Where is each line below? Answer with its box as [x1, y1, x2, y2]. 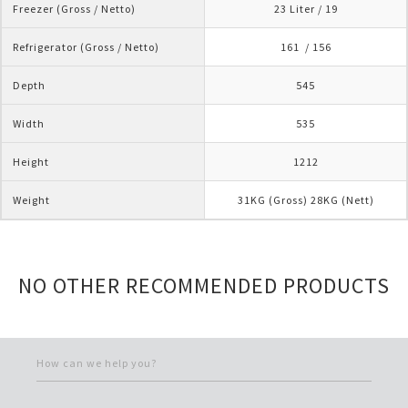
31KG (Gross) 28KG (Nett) [237, 193, 374, 208]
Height [13, 155, 49, 169]
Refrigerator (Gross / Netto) [13, 40, 159, 55]
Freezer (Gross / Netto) [13, 2, 136, 16]
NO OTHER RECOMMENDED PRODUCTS [18, 271, 390, 301]
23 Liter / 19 [273, 2, 338, 16]
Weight [13, 193, 50, 208]
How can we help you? [36, 356, 157, 371]
